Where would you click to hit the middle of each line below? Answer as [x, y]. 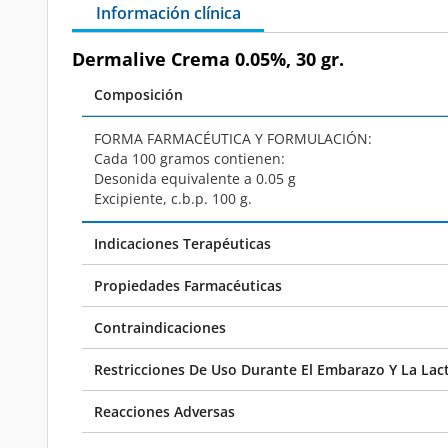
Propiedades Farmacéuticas [188, 285]
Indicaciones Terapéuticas [182, 243]
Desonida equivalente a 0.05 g [195, 178]
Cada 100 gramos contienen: [189, 158]
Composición [138, 94]
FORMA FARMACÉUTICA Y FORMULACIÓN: [233, 138]
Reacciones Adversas [164, 411]
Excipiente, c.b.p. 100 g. [173, 198]
